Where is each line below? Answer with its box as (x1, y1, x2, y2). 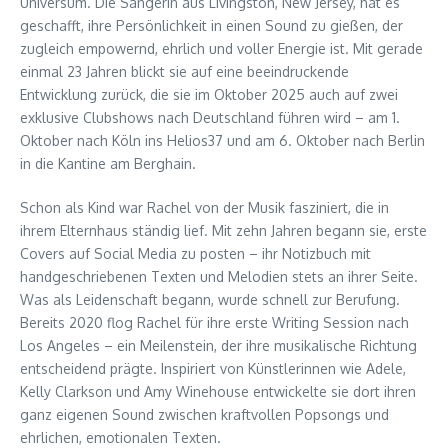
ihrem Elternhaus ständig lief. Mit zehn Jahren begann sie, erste (20, 222, 427, 240)
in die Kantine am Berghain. (20, 155, 196, 173)
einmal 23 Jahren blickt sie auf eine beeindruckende (20, 63, 349, 81)
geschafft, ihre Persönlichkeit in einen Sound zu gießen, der (20, 17, 403, 35)
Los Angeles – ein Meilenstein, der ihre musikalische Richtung (20, 337, 417, 355)
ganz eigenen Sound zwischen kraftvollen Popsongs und (20, 406, 389, 424)
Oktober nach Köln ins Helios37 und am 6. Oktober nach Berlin (20, 132, 425, 150)
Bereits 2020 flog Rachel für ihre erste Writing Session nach (20, 314, 409, 332)
